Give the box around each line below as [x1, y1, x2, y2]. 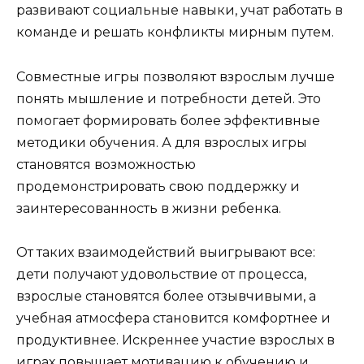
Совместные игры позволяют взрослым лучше [16, 68, 335, 84]
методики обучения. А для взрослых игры [16, 134, 307, 150]
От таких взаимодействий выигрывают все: [16, 244, 315, 260]
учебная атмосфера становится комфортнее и [16, 310, 331, 326]
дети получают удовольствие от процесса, [16, 266, 306, 282]
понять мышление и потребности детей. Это [16, 90, 321, 106]
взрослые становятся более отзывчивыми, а [16, 288, 316, 304]
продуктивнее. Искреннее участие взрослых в [16, 331, 335, 348]
